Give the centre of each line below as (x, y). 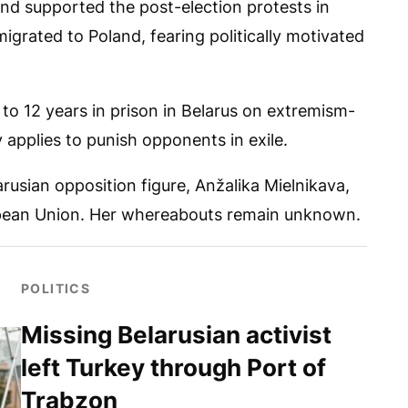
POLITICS (56, 288)
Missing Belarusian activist (176, 334)
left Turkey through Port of (173, 367)
